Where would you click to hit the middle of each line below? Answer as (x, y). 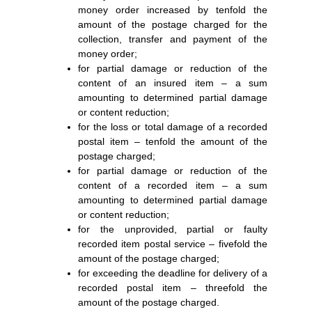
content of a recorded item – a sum (173, 185)
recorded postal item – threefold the (173, 288)
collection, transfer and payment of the (173, 39)
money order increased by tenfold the (173, 10)
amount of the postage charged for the (173, 24)
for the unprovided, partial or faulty (173, 229)
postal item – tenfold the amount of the (173, 141)
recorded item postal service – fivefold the (173, 244)
